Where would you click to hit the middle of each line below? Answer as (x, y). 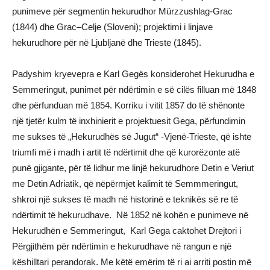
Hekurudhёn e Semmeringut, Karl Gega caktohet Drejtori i (127, 230)
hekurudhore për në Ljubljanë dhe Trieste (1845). (107, 42)
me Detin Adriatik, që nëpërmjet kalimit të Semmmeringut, (125, 183)
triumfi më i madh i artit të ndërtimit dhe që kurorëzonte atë (126, 152)
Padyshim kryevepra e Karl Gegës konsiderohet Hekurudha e (133, 74)
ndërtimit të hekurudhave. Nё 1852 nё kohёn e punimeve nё (130, 215)
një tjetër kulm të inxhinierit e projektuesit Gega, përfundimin (129, 121)
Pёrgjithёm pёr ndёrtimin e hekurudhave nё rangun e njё (122, 246)
